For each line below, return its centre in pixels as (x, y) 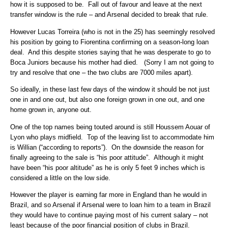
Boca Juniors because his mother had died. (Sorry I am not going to (112, 62)
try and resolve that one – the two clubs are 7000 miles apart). (102, 72)
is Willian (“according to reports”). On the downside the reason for (107, 147)
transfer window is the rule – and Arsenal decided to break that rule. (109, 15)
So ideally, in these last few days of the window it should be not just (110, 90)
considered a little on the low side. (60, 178)
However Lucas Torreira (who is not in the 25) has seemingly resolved (112, 32)
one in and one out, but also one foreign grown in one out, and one (107, 100)
